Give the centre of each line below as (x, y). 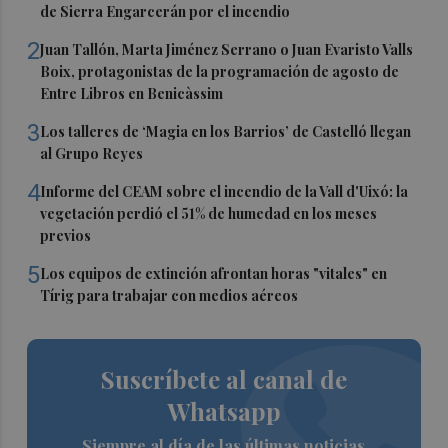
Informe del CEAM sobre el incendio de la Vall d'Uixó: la (224, 191)
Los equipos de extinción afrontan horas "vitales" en (214, 273)
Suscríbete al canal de (223, 378)
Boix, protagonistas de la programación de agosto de (220, 71)
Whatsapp (223, 410)
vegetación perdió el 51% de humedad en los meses (209, 213)
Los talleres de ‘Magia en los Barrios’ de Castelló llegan (226, 131)
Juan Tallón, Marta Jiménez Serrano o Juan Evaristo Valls (227, 49)
